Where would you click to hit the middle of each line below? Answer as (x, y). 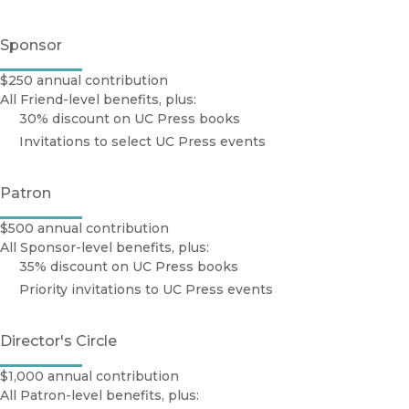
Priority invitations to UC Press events (146, 290)
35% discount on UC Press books (129, 267)
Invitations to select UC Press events (142, 142)
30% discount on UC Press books (130, 119)
